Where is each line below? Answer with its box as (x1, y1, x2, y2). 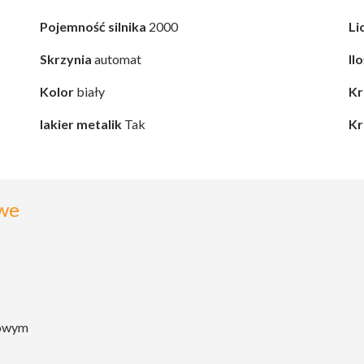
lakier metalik (40, 116, 122, 132)
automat (92, 51, 141, 67)
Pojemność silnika (40, 19, 146, 35)
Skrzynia (40, 51, 92, 67)
